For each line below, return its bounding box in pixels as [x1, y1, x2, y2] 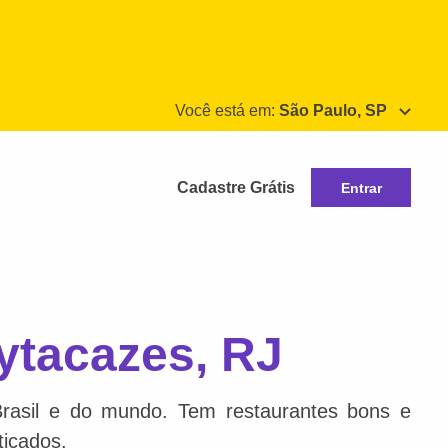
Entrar [340, 179, 382, 196]
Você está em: [175, 102, 279, 119]
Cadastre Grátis [177, 178, 295, 196]
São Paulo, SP [279, 102, 387, 119]
